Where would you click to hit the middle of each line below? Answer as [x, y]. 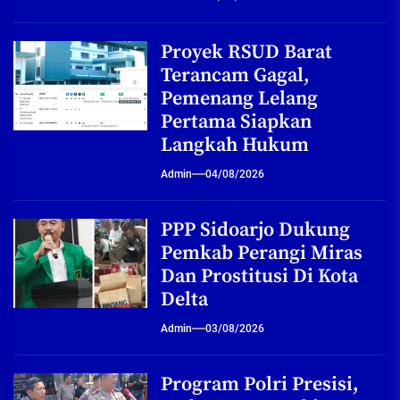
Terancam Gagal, [235, 75]
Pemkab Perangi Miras [262, 253]
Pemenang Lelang [239, 98]
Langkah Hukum [235, 145]
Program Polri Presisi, [260, 384]
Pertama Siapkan [236, 121]
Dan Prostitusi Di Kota [259, 276]
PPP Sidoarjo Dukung [255, 229]
